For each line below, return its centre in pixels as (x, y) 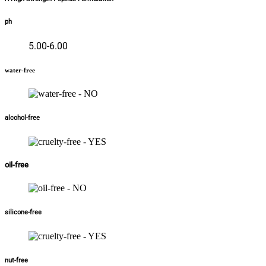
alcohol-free (22, 118)
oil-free (17, 164)
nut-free (16, 261)
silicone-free (23, 213)
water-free (20, 70)
